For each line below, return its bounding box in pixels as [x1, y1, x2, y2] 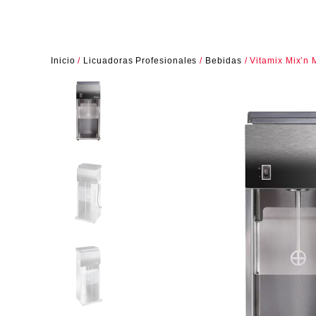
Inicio [51, 55, 75, 66]
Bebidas [205, 55, 242, 66]
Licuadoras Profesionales [83, 55, 197, 66]
